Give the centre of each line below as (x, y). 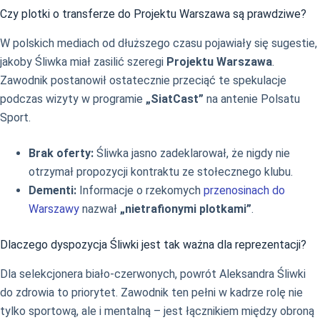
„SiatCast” (175, 99)
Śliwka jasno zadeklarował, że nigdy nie (192, 154)
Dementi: (52, 191)
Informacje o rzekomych (140, 191)
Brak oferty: (61, 154)
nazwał (100, 209)
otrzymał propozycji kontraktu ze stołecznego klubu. (161, 172)
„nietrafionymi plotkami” (186, 209)
